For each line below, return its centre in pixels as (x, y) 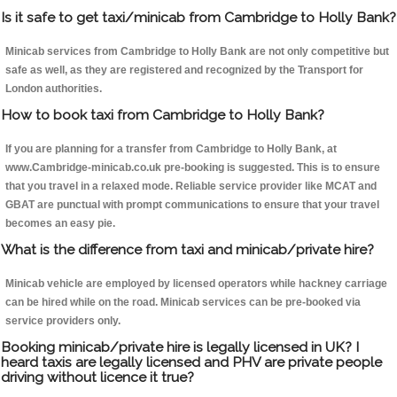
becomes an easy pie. (60, 224)
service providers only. (63, 321)
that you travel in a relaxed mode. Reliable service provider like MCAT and (191, 187)
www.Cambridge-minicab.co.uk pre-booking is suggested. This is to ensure (193, 168)
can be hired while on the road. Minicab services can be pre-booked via (183, 303)
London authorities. (54, 89)
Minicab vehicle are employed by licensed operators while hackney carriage (196, 284)
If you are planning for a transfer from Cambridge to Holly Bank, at (171, 149)
